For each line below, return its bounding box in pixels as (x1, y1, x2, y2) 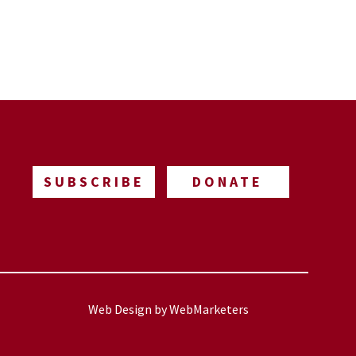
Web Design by (88, 300, 170, 317)
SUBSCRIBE (43, 172, 145, 191)
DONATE (192, 172, 264, 191)
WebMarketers (169, 300, 250, 317)
